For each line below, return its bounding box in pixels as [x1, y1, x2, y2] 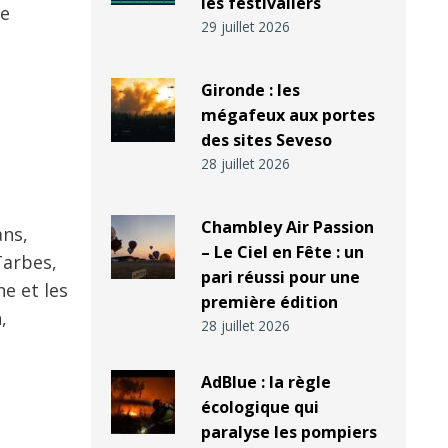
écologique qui [200, 396, 319, 419]
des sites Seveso [200, 129, 332, 152]
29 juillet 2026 [200, 17, 290, 37]
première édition [200, 291, 338, 314]
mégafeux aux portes [200, 104, 375, 127]
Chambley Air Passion [200, 216, 374, 239]
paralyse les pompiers [200, 421, 377, 444]
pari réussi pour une [200, 266, 360, 289]
